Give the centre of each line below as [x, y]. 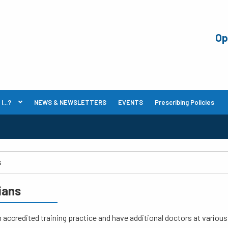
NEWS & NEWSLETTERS [70, 102]
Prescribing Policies [184, 102]
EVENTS [131, 102]
